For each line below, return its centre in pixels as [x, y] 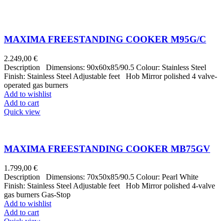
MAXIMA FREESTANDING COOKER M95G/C [105, 39]
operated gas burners [36, 85]
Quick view [22, 112]
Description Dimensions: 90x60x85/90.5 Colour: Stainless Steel [105, 68]
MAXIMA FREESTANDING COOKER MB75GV [107, 148]
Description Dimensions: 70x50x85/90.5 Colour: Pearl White [101, 177]
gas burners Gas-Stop [37, 194]
